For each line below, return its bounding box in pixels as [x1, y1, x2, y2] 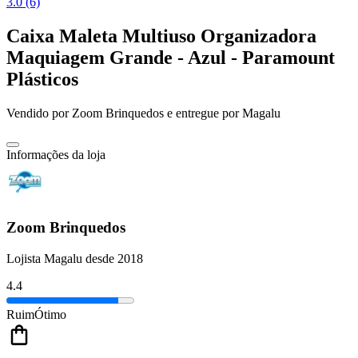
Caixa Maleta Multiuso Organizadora [6, 26, 316, 47]
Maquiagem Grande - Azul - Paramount [6, 47, 335, 69]
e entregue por [164, 106, 239, 121]
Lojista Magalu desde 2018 [6, 251, 143, 265]
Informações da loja [6, 148, 105, 162]
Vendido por [6, 106, 72, 121]
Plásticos [6, 69, 78, 90]
